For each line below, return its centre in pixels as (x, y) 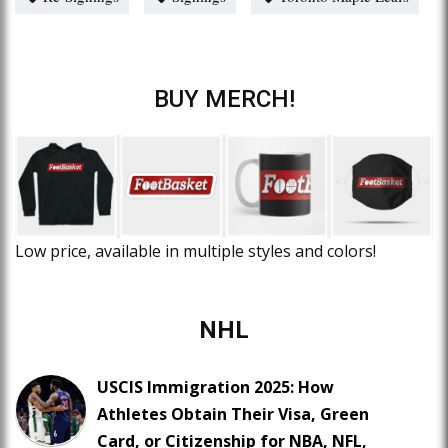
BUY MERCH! (224, 98)
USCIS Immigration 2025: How (215, 387)
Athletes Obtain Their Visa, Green (233, 414)
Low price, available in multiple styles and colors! (195, 251)
